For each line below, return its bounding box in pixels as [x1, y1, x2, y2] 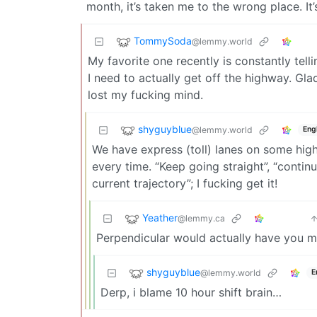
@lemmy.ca [178, 212, 225, 224]
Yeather [142, 211, 178, 224]
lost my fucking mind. [88, 87, 203, 102]
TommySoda [134, 34, 192, 47]
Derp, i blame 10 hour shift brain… [100, 284, 282, 299]
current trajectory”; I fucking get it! [92, 175, 277, 190]
